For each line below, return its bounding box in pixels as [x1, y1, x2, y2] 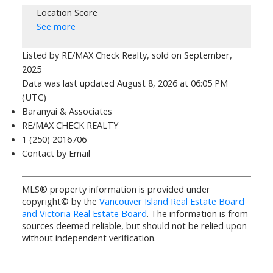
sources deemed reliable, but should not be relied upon [21, 219, 247, 232]
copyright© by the [21, 195, 99, 208]
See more [36, 20, 76, 33]
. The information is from [146, 207, 248, 220]
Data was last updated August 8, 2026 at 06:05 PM [21, 77, 228, 90]
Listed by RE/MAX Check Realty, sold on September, [21, 49, 232, 62]
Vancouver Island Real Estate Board [99, 195, 244, 208]
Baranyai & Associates [21, 105, 112, 118]
